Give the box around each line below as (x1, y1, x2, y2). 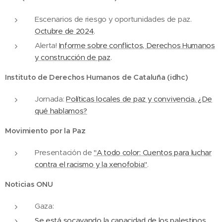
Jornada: (35, 94, 66, 104)
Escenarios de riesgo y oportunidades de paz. (35, 14, 192, 24)
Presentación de (35, 148, 94, 157)
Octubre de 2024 (35, 26, 94, 36)
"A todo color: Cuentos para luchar (94, 148, 212, 157)
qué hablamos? (35, 106, 88, 115)
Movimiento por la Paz (5, 126, 86, 135)
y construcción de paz (35, 53, 111, 62)
